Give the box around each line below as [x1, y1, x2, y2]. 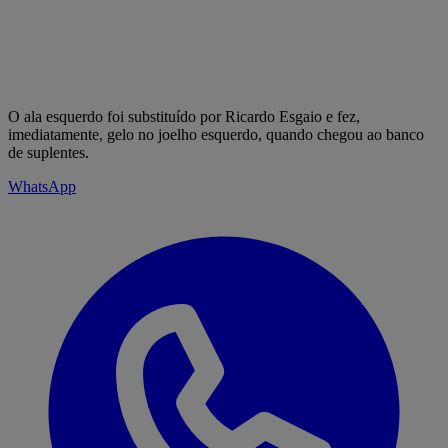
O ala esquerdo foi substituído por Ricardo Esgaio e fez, [8, 107, 360, 125]
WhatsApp [8, 177, 76, 195]
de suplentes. [8, 143, 89, 161]
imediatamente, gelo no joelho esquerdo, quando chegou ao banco [8, 125, 424, 143]
